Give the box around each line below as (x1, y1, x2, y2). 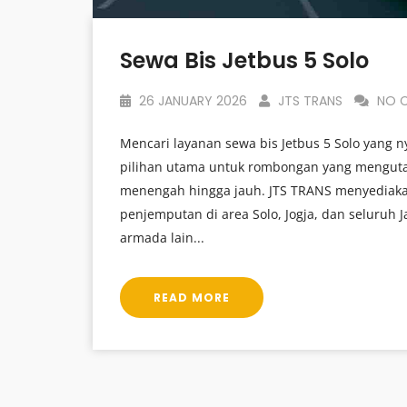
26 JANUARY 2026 (135, 91, 247, 110)
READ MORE (154, 289, 230, 305)
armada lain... (120, 228, 204, 246)
